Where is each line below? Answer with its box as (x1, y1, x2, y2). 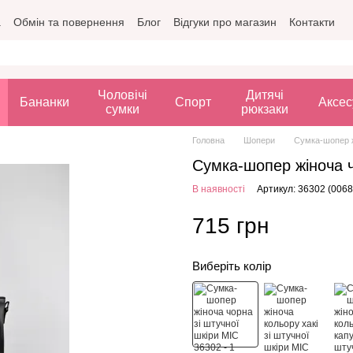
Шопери (243, 136, 275, 145)
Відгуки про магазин (173, 15, 277, 28)
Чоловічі (97, 88, 147, 102)
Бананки (19, 95, 69, 109)
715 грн (192, 213, 269, 238)
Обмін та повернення (13, 15, 124, 28)
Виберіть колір (192, 259, 271, 273)
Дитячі (246, 88, 284, 102)
